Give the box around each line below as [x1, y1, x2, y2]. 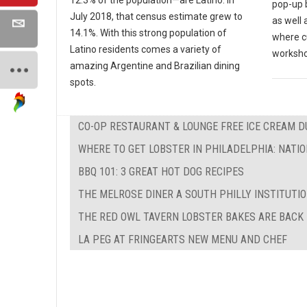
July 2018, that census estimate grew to [70, 11, 243, 23]
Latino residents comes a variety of [70, 44, 221, 56]
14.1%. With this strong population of [70, 27, 227, 39]
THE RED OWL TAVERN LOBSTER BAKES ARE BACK [78, 210, 304, 224]
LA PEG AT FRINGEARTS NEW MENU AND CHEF [78, 233, 287, 247]
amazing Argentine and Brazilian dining [70, 60, 240, 72]
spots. [70, 77, 96, 88]
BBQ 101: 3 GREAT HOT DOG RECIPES [78, 165, 244, 179]
